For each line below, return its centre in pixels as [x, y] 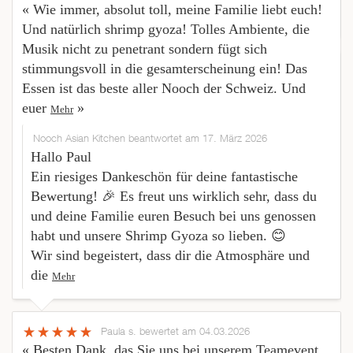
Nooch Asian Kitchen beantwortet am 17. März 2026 [150, 138]
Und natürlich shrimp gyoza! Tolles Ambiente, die [166, 30]
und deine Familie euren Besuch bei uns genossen [173, 216]
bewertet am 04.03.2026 [195, 331]
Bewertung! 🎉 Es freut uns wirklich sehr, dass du [174, 197]
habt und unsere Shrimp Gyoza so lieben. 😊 [158, 236]
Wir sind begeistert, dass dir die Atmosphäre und [170, 256]
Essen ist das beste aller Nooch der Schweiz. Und [164, 89]
